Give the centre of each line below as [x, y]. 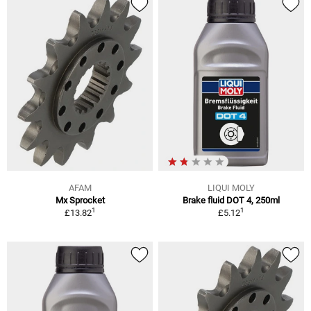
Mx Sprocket [80, 200]
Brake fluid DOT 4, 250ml [231, 200]
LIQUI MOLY [231, 187]
